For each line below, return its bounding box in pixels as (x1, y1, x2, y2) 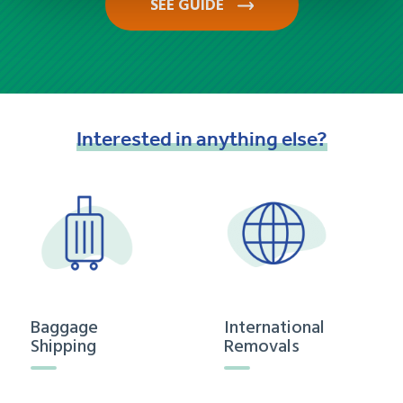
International (224, 313, 325, 343)
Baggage (31, 313, 98, 343)
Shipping (31, 332, 96, 362)
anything (195, 126, 278, 151)
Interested (76, 126, 172, 151)
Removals (224, 332, 300, 362)
